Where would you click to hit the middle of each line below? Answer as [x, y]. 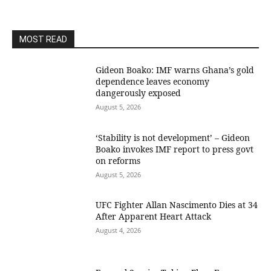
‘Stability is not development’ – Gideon [173, 137]
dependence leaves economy [153, 81]
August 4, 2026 [119, 230]
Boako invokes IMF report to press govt [175, 149]
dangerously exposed [139, 93]
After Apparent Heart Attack [154, 217]
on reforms [118, 160]
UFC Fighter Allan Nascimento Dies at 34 [177, 205]
